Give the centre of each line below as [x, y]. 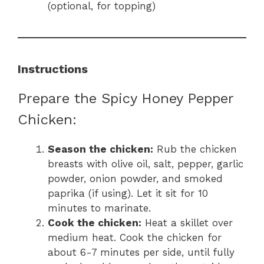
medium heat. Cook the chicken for [135, 238]
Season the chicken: [100, 149]
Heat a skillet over [187, 223]
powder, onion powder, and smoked [135, 179]
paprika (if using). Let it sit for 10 [128, 194]
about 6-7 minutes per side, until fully [141, 253]
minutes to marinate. [99, 208]
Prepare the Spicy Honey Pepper [126, 99]
